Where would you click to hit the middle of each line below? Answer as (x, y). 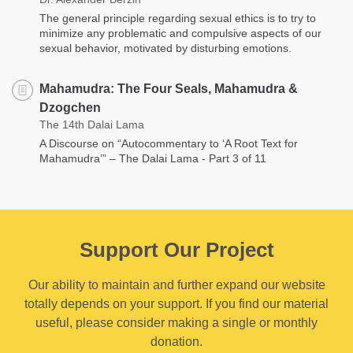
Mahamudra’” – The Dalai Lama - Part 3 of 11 (153, 158)
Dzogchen (70, 107)
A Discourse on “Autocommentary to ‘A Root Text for (169, 143)
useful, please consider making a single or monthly (176, 322)
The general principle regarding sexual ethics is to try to (178, 18)
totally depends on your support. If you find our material (176, 303)
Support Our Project (176, 249)
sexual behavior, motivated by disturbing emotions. (165, 48)
